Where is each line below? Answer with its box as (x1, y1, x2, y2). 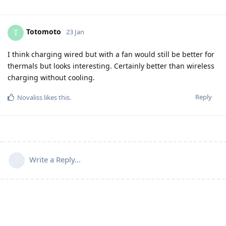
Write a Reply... (29, 154, 81, 164)
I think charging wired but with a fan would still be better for (8, 49, 214, 59)
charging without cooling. (8, 72, 95, 82)
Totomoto (26, 27, 61, 37)
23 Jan (66, 27, 84, 37)
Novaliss (17, 92, 42, 102)
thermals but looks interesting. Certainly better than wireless (8, 61, 214, 71)
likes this (42, 92, 70, 102)
